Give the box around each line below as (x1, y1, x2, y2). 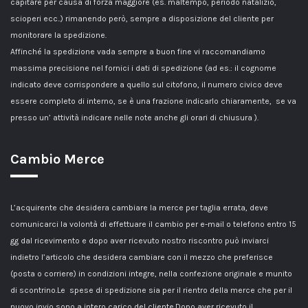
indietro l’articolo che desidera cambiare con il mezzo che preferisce (10, 252, 273, 263)
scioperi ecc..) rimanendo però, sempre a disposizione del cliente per (10, 14, 274, 24)
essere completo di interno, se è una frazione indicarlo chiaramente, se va (10, 96, 296, 107)
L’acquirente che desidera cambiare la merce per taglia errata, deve (10, 203, 268, 213)
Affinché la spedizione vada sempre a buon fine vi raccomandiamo (10, 47, 265, 57)
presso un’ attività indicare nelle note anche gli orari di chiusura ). (10, 113, 258, 123)
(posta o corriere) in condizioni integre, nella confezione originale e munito (10, 269, 292, 279)
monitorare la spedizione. (10, 30, 107, 41)
